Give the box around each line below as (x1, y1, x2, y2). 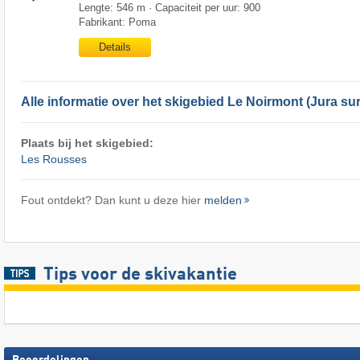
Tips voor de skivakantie (43, 265, 237, 284)
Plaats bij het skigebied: (20, 136, 153, 149)
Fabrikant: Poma (78, 15, 156, 28)
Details (98, 40, 131, 53)
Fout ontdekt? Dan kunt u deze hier (20, 193, 204, 207)
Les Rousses (20, 152, 87, 166)
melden (203, 193, 242, 207)
